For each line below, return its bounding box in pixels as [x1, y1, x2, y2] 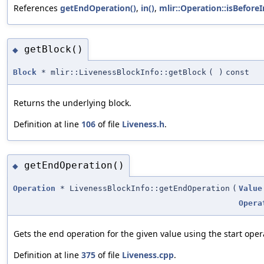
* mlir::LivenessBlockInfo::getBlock [37, 67, 206, 77]
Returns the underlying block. [14, 97, 131, 108]
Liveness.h [122, 118, 164, 130]
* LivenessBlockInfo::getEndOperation [55, 183, 230, 193]
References [14, 2, 60, 14]
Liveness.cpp [122, 249, 174, 260]
